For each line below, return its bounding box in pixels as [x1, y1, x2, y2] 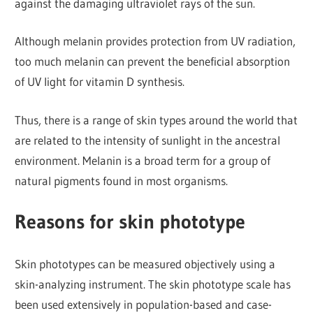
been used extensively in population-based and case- [15, 296, 272, 312]
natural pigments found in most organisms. [15, 173, 228, 188]
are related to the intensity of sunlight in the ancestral [15, 132, 281, 147]
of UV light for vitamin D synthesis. [15, 74, 185, 89]
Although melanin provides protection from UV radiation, [15, 34, 296, 49]
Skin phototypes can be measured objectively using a [15, 256, 276, 271]
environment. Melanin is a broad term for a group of [15, 152, 271, 168]
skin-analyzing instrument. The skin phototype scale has [15, 276, 291, 291]
